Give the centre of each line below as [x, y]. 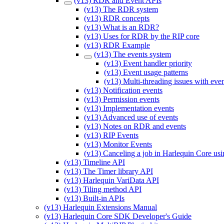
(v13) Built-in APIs [94, 198]
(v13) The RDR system [121, 9]
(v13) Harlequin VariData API [111, 180]
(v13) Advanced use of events [131, 117]
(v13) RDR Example [117, 45]
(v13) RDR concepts [117, 18]
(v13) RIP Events [111, 135]
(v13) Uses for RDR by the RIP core [142, 36]
